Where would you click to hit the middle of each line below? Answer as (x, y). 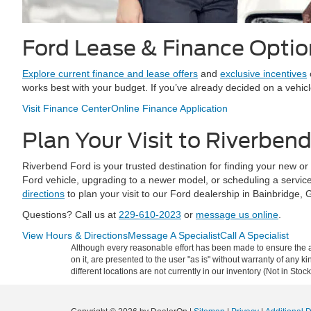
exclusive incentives (263, 74)
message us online (237, 215)
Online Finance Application (169, 108)
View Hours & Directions (75, 235)
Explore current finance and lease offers (110, 74)
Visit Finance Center (67, 108)
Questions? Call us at (70, 215)
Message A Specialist (174, 235)
